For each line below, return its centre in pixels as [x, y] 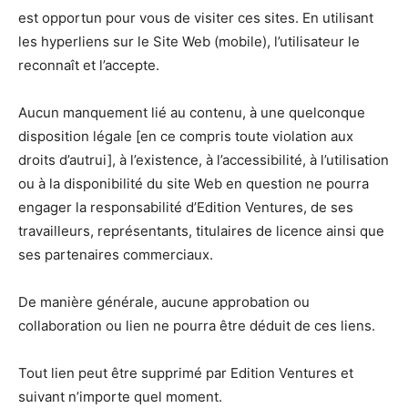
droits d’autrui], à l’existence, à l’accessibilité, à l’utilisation [204, 160]
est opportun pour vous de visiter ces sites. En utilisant [196, 18]
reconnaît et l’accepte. [89, 66]
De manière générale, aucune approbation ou [164, 302]
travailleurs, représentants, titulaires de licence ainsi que [201, 231]
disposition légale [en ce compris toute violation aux [186, 137]
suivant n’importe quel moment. [120, 397]
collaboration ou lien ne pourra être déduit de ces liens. [197, 326]
